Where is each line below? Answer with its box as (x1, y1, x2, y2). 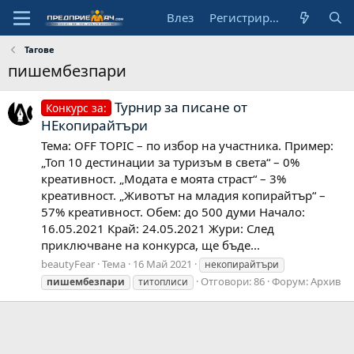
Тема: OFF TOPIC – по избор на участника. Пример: (41, 137, 333, 154)
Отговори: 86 (201, 273, 265, 288)
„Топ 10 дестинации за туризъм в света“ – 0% (41, 154, 299, 171)
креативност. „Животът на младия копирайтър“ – (41, 187, 326, 204)
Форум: (272, 273, 311, 288)
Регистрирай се (269, 9, 280, 25)
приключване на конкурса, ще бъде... (41, 237, 260, 254)
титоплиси (138, 274, 188, 288)
